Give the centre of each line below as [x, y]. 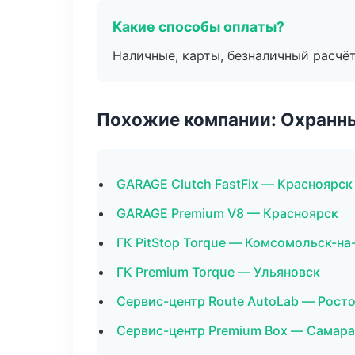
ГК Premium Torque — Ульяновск [218, 272]
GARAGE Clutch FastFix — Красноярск [235, 184]
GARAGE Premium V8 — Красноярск [227, 213]
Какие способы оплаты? [198, 27]
